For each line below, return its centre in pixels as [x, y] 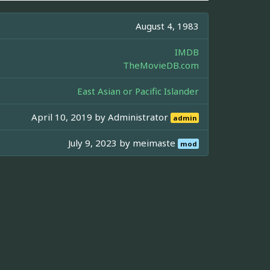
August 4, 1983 [167, 26]
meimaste [155, 143]
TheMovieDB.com [161, 65]
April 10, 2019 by [70, 117]
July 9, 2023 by [101, 143]
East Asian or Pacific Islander [138, 91]
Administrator [140, 117]
